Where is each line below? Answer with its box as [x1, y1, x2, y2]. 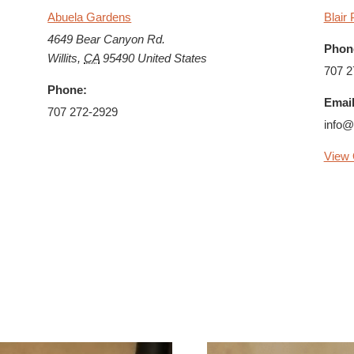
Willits [47, 51, 78, 65]
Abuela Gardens [47, 9, 132, 24]
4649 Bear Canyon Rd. [47, 32, 166, 46]
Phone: [47, 82, 88, 96]
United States [137, 51, 208, 65]
